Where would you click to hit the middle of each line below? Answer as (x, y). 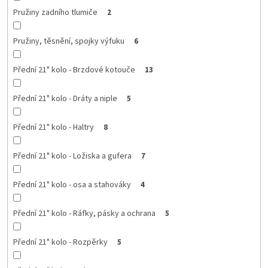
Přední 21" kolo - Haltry (53, 127)
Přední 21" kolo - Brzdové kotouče (74, 70)
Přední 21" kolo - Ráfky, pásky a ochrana (84, 213)
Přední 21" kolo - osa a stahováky (72, 185)
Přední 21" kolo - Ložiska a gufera (72, 156)
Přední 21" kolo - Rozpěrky (60, 242)
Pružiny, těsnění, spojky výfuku (68, 41)
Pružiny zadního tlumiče (55, 12)
